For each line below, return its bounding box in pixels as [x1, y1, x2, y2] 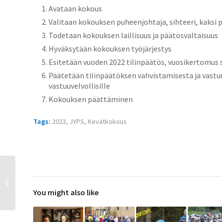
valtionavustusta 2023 [17, 195, 75, 204]
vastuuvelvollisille [49, 80, 110, 91]
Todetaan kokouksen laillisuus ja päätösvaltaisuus [49, 30, 218, 40]
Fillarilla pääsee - [17, 164, 62, 172]
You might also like [33, 187, 99, 197]
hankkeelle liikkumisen [17, 174, 77, 183]
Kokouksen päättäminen [49, 94, 133, 104]
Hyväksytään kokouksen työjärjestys [49, 43, 171, 54]
